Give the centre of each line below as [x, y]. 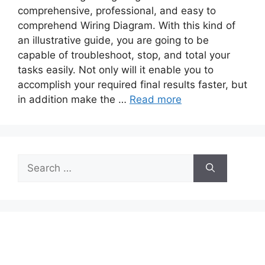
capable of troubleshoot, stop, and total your [124, 55]
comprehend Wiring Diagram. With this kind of [127, 25]
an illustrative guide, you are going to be [113, 40]
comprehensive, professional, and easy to [117, 10]
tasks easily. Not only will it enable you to [116, 70]
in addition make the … [74, 99]
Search [34, 161]
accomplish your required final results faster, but [132, 84]
